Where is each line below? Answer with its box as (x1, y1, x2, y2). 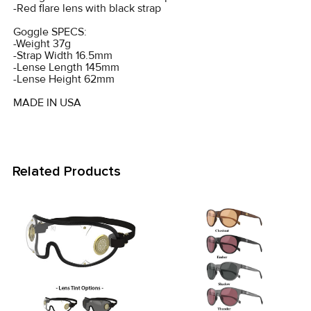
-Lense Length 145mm (13, 60, 119, 74)
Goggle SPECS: (13, 25, 87, 39)
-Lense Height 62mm (13, 72, 115, 86)
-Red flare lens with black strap (13, 1, 161, 15)
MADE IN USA (13, 96, 81, 110)
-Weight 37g (13, 37, 71, 51)
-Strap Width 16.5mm (13, 49, 112, 62)
